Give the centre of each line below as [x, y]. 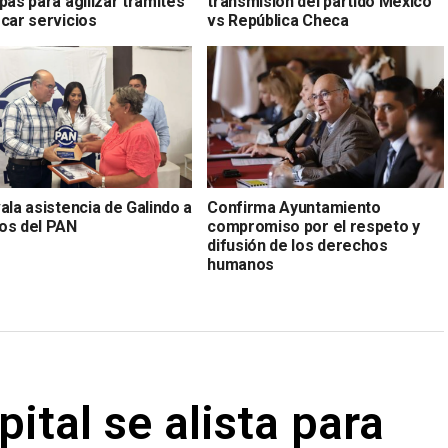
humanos [241, 265]
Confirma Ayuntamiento [294, 208]
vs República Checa [278, 21]
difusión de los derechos [297, 246]
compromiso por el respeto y [313, 227]
